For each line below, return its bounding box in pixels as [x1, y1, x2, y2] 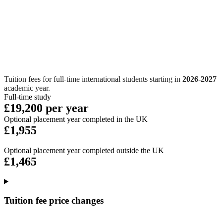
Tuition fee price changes [4, 195, 104, 206]
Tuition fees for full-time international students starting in [4, 74, 180, 83]
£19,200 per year [4, 101, 89, 114]
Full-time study [4, 92, 51, 101]
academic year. [4, 83, 50, 92]
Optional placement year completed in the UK [4, 114, 148, 123]
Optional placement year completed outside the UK [4, 146, 164, 155]
